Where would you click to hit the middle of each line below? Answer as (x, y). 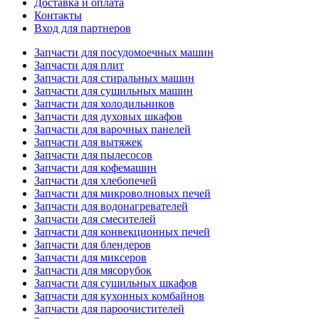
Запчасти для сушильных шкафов (116, 283)
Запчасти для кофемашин (95, 168)
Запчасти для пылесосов (93, 155)
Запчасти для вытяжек (88, 142)
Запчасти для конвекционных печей (122, 232)
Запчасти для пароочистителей (109, 309)
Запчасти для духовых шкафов (108, 116)
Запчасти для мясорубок (93, 270)
